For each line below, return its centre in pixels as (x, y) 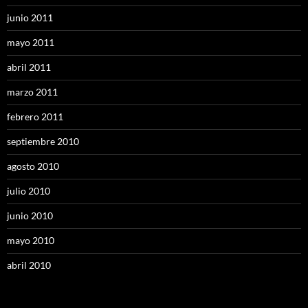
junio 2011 (30, 18)
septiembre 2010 (43, 141)
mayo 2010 (31, 240)
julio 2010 (29, 191)
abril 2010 (29, 265)
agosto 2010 (33, 166)
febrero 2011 (35, 117)
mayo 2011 (31, 42)
